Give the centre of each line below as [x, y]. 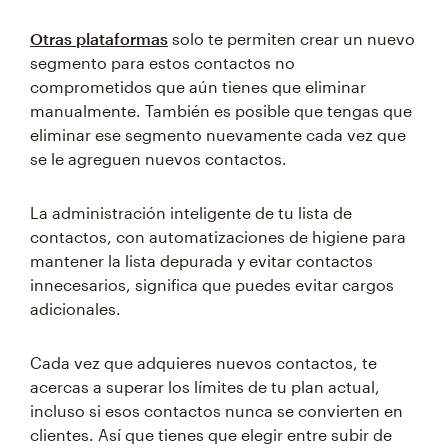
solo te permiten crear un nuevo [291, 39]
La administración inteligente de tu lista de [191, 213]
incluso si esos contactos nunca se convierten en [216, 411]
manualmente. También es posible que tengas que [221, 111]
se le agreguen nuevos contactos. [158, 159]
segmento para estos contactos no [162, 63]
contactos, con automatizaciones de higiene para [218, 237]
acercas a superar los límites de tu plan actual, [205, 387]
